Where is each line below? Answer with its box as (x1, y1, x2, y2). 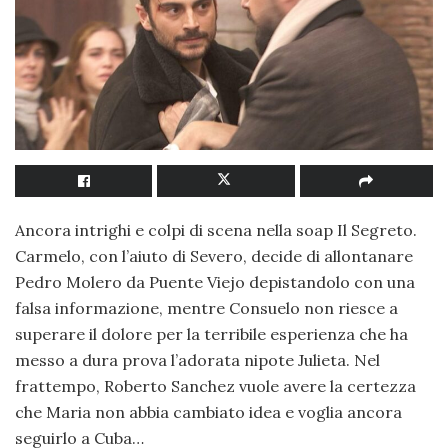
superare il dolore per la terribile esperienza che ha (15, 324, 408, 345)
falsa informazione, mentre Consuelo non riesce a (15, 298, 398, 319)
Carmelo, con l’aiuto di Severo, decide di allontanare (15, 246, 413, 267)
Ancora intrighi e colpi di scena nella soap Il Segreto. (15, 220, 417, 241)
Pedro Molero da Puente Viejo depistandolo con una (15, 272, 415, 293)
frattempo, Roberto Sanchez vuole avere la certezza (15, 376, 416, 397)
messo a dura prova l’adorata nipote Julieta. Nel (15, 350, 380, 371)
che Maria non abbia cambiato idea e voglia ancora (15, 402, 402, 423)
